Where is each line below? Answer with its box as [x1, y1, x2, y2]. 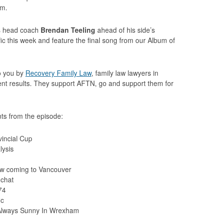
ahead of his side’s [95, 25, 155, 35]
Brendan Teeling [41, 25, 95, 35]
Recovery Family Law [25, 68, 91, 78]
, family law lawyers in [91, 68, 158, 78]
